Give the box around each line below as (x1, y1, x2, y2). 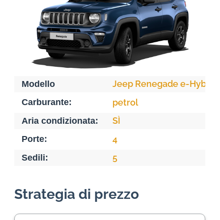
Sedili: (22, 153, 48, 163)
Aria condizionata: (22, 116, 98, 126)
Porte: (22, 134, 47, 144)
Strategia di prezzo (14, 186, 139, 203)
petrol (112, 97, 138, 108)
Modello (22, 79, 55, 89)
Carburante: (22, 97, 72, 108)
